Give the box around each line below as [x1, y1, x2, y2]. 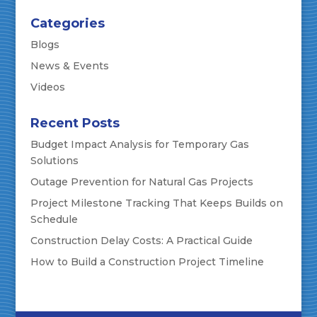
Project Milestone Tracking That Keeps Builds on [30, 197, 283, 210]
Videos [30, 81, 65, 94]
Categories [30, 16, 105, 32]
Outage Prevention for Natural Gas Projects [30, 175, 253, 189]
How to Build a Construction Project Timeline [30, 255, 264, 269]
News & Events [30, 59, 109, 73]
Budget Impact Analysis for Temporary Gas [30, 138, 249, 151]
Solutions [30, 154, 79, 168]
